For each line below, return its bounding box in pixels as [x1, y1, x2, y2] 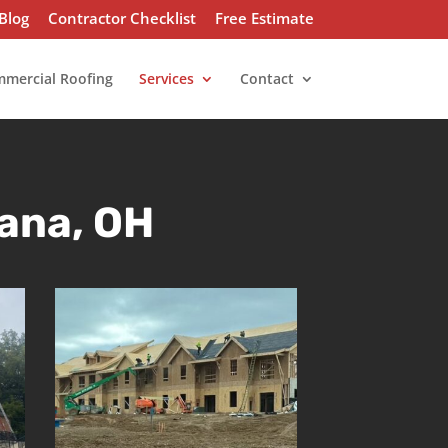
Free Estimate [214, 8, 314, 29]
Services [138, 68, 194, 88]
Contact [239, 68, 294, 88]
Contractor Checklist [47, 8, 196, 29]
